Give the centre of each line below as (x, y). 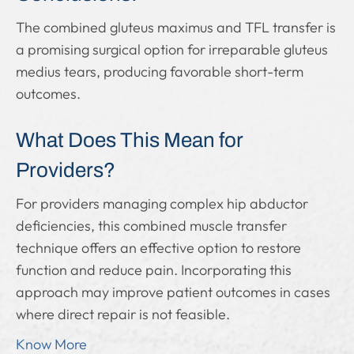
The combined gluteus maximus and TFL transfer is (176, 27)
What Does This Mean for (129, 140)
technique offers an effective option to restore (158, 248)
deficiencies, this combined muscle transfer (151, 226)
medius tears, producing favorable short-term (160, 72)
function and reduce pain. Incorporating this (154, 270)
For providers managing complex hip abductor (162, 203)
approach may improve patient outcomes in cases (173, 292)
